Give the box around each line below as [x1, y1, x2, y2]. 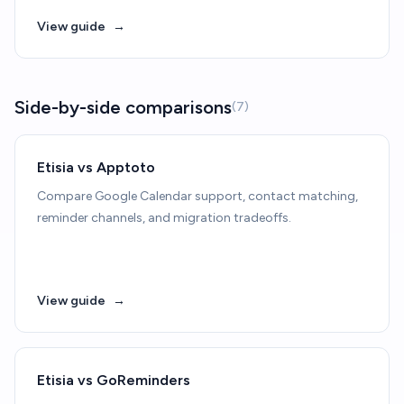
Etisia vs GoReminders [37, 372, 190, 389]
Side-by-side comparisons [14, 96, 232, 118]
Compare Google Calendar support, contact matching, [37, 188, 358, 204]
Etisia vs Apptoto [37, 159, 155, 176]
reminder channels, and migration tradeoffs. [37, 210, 291, 225]
